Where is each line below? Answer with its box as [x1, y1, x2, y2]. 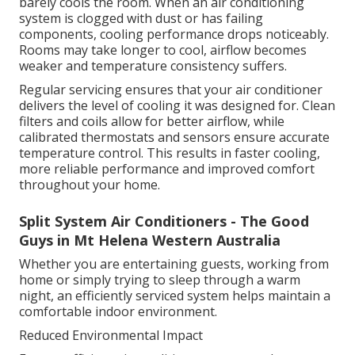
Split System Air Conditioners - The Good [19, 212, 309, 231]
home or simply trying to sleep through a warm [19, 271, 300, 289]
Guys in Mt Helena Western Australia [19, 231, 281, 250]
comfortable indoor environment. [19, 303, 217, 321]
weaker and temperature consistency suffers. [19, 57, 287, 75]
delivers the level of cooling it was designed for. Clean [19, 97, 335, 115]
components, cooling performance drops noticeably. [19, 25, 329, 44]
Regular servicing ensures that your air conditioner [19, 81, 323, 99]
